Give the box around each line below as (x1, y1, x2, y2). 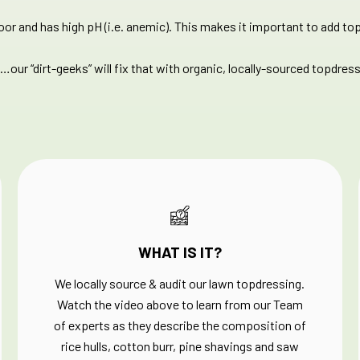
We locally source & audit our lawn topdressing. (55, 276, 305, 291)
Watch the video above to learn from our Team (56, 297, 303, 312)
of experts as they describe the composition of (53, 317, 306, 333)
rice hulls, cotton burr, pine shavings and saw (60, 338, 299, 354)
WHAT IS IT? (137, 243, 222, 261)
